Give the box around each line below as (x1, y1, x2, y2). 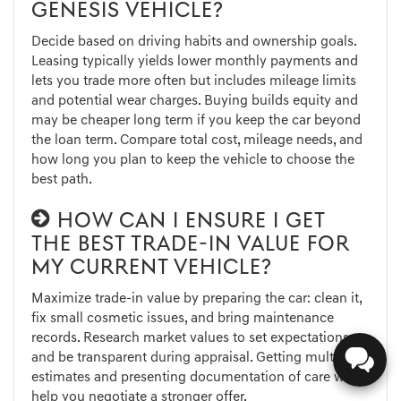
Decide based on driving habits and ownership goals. (31, 35, 356, 50)
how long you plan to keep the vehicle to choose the (31, 153, 354, 168)
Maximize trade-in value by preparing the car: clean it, (31, 292, 362, 307)
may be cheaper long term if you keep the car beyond (31, 114, 361, 129)
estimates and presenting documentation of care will (31, 371, 355, 386)
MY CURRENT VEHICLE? (31, 258, 272, 280)
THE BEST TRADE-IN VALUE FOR (31, 235, 350, 257)
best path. (31, 173, 92, 188)
